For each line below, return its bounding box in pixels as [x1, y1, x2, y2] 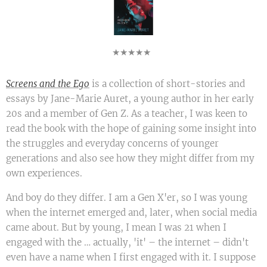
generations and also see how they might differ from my [6, 153, 254, 164]
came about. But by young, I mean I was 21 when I [6, 222, 226, 234]
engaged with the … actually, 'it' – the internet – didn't [6, 237, 249, 249]
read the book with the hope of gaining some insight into [6, 123, 256, 135]
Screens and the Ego [6, 78, 89, 90]
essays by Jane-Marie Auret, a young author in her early [6, 93, 254, 105]
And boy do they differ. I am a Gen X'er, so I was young [6, 192, 247, 204]
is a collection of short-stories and [92, 78, 245, 90]
